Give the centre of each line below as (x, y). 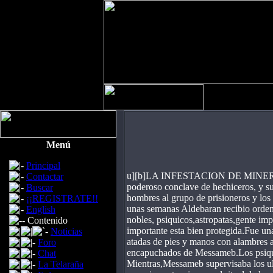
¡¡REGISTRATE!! (62, 198)
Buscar (40, 187)
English (41, 209)
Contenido (48, 220)
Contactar (45, 176)
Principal (43, 165)
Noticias (66, 231)
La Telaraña (61, 264)
